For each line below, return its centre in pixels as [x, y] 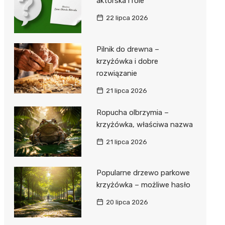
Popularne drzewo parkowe [143, 173]
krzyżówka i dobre [127, 61]
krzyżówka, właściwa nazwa [144, 124]
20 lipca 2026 [127, 202]
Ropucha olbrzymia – [132, 112]
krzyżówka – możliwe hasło [143, 185]
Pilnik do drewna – [128, 49]
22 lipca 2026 [127, 18]
